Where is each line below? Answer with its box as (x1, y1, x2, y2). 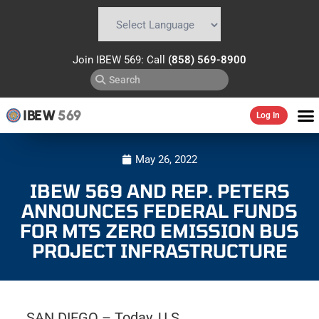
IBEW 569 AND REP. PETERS (29, 179, 290, 202)
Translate (179, 43, 224, 56)
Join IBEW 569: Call (73, 53, 168, 66)
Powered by (95, 43, 153, 56)
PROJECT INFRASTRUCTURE (31, 239, 288, 261)
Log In (256, 110, 280, 120)
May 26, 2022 (135, 152, 197, 166)
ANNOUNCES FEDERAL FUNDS (21, 199, 298, 221)
